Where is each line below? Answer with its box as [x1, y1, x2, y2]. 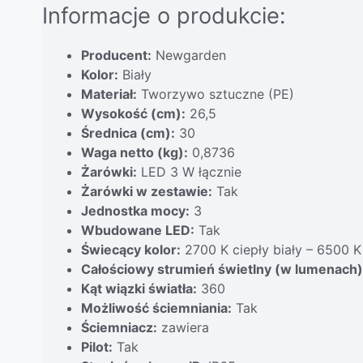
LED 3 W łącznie [137, 163, 241, 180]
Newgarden [152, 46, 226, 63]
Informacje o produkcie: [42, 2, 285, 29]
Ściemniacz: [81, 318, 157, 335]
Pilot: [81, 338, 113, 355]
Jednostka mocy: [81, 202, 190, 219]
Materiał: [81, 85, 137, 102]
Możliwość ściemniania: [81, 299, 232, 316]
